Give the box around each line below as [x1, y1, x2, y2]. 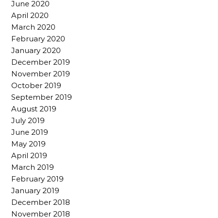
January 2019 [11, 186, 59, 196]
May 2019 [11, 139, 46, 149]
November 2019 [11, 69, 70, 79]
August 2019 [11, 104, 56, 114]
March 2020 [11, 22, 55, 32]
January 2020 [11, 46, 61, 55]
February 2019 [11, 174, 64, 184]
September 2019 [11, 92, 72, 102]
